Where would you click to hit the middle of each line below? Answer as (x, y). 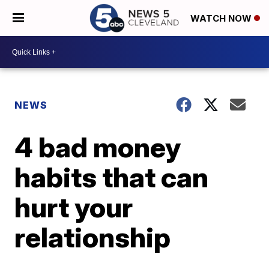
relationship (93, 237)
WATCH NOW (222, 19)
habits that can (112, 177)
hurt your (74, 207)
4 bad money (98, 147)
